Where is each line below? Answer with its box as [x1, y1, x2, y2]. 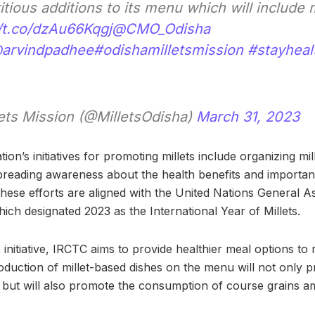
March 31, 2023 [196, 108, 300, 125]
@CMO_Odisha [112, 20, 210, 37]
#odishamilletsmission [94, 41, 243, 58]
